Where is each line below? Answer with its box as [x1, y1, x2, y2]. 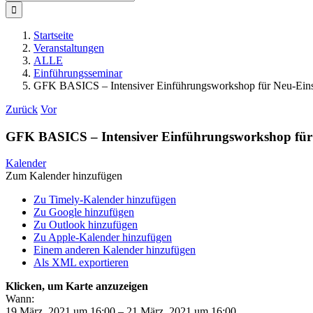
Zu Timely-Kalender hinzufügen [34, 194, 176, 206]
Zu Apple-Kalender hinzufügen [34, 231, 172, 244]
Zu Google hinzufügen [34, 206, 134, 219]
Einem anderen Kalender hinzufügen [34, 244, 196, 256]
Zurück [6, 103, 38, 115]
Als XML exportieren [34, 256, 129, 269]
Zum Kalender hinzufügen [6, 170, 122, 182]
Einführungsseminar [34, 67, 122, 79]
